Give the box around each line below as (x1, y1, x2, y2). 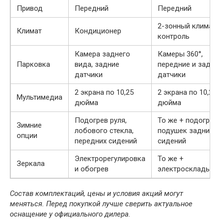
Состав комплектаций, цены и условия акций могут (10, 189, 183, 198)
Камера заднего (75, 50, 130, 59)
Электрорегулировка (75, 154, 145, 164)
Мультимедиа (17, 93, 62, 102)
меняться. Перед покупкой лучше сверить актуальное (10, 199, 192, 209)
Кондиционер (75, 27, 121, 36)
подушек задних (158, 126, 213, 136)
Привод (17, 4, 43, 13)
